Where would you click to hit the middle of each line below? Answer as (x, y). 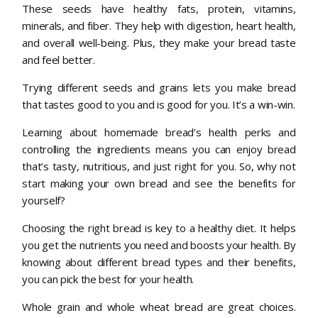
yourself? (44, 200)
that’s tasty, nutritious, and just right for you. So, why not (159, 166)
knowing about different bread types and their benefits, (159, 262)
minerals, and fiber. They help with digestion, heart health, (159, 25)
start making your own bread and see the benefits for (159, 183)
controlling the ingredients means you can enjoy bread (159, 149)
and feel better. (59, 59)
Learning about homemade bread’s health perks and (159, 132)
